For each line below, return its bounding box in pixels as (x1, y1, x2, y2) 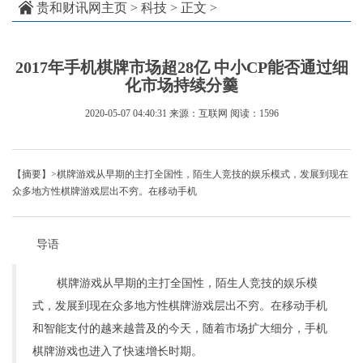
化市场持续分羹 (125, 76, 238, 95)
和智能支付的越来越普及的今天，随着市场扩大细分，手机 (32, 322, 327, 335)
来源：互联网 (169, 108, 228, 120)
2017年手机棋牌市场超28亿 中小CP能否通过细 (15, 58, 348, 77)
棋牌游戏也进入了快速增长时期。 (32, 345, 203, 358)
